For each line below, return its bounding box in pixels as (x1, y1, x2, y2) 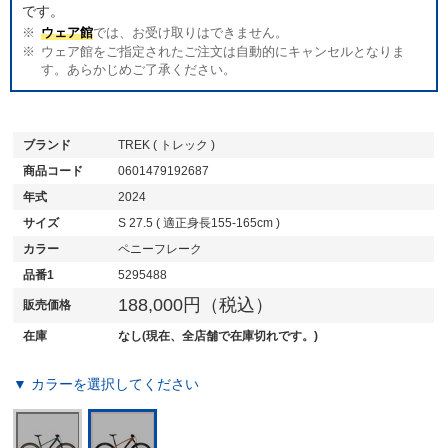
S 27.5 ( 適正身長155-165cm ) (118, 215, 281, 230)
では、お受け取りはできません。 (93, 25, 289, 40)
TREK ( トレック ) (118, 137, 216, 152)
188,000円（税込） (118, 294, 274, 315)
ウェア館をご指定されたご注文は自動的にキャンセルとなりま (41, 44, 406, 59)
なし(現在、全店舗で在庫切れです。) (118, 328, 319, 343)
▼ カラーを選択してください (13, 375, 200, 392)
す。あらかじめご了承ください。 (40, 62, 236, 77)
